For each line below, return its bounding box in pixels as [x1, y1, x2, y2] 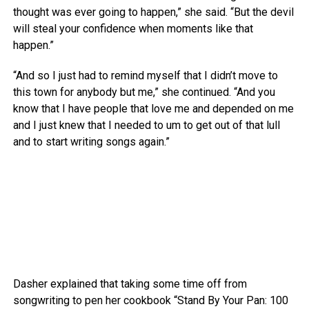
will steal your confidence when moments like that [12, 22, 253, 36]
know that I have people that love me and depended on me [12, 102, 294, 116]
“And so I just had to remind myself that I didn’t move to [12, 69, 278, 83]
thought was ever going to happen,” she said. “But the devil [12, 6, 294, 19]
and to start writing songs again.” [12, 135, 170, 149]
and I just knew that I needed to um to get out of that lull [12, 119, 280, 132]
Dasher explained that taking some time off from [12, 277, 247, 291]
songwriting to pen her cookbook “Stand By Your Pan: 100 [12, 294, 288, 308]
